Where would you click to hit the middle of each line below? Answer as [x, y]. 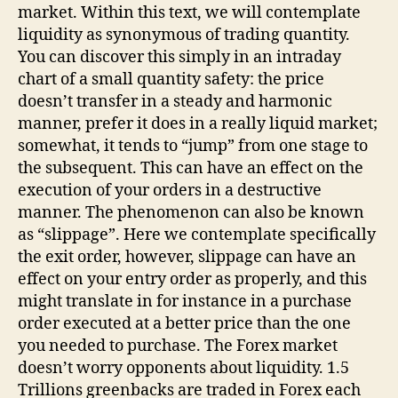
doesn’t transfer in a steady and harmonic [175, 102]
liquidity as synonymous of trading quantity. [184, 36]
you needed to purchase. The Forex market [178, 346]
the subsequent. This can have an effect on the [191, 169]
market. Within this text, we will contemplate [189, 13]
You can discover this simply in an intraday [179, 58]
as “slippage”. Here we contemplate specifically [197, 235]
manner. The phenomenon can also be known [191, 213]
